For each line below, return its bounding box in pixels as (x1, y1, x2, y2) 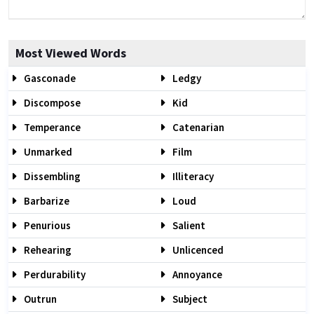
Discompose (22, 96, 81, 109)
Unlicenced (170, 243, 224, 257)
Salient (170, 219, 205, 232)
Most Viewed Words (15, 45, 126, 61)
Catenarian (170, 121, 224, 134)
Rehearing (22, 243, 71, 257)
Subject (170, 292, 207, 306)
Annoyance (170, 268, 222, 281)
